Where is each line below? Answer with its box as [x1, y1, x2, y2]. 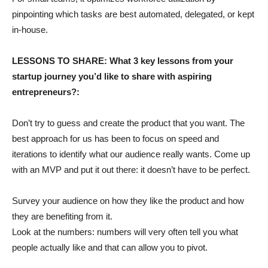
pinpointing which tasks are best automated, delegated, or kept [12, 8, 254, 19]
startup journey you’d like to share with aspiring [12, 71, 212, 81]
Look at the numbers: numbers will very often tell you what [12, 226, 238, 237]
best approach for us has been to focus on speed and [12, 133, 219, 144]
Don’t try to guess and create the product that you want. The [12, 117, 245, 128]
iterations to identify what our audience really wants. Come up [12, 148, 250, 159]
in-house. [12, 24, 48, 35]
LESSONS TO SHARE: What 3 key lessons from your [12, 55, 233, 66]
